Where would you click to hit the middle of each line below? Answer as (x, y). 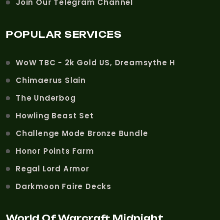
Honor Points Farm (55, 151)
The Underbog (46, 98)
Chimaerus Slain (51, 80)
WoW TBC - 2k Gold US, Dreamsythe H (96, 62)
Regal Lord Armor (53, 168)
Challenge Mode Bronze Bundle (82, 133)
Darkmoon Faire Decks (64, 186)
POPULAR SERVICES (64, 34)
